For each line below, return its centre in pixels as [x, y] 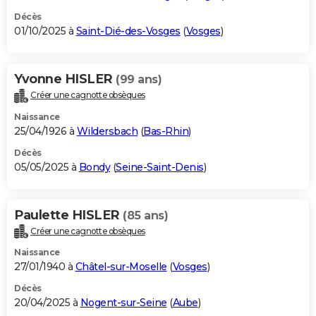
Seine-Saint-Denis [160, 167]
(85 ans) [145, 215]
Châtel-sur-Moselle [121, 267]
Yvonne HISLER [65, 79]
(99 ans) [139, 79]
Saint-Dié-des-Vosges [128, 31]
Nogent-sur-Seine [123, 303]
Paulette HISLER [68, 215]
